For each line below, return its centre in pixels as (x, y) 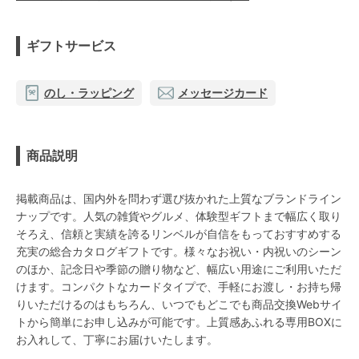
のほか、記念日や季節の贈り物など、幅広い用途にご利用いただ (179, 269)
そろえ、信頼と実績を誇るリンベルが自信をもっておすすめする (179, 234)
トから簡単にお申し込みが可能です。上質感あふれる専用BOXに (179, 322)
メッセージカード (223, 93)
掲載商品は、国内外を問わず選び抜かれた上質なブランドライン (179, 199)
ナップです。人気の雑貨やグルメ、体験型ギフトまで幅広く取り (179, 216)
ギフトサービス (71, 46)
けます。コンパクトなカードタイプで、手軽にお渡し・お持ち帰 (179, 287)
